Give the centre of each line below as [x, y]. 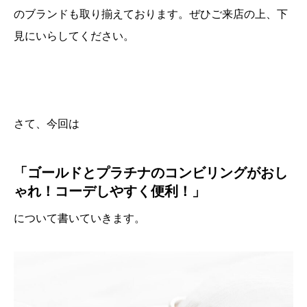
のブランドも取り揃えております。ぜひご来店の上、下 [151, 14]
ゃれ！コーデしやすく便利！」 [110, 191]
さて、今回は [47, 124]
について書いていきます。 [79, 218]
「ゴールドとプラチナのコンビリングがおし [151, 173]
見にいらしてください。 [74, 36]
